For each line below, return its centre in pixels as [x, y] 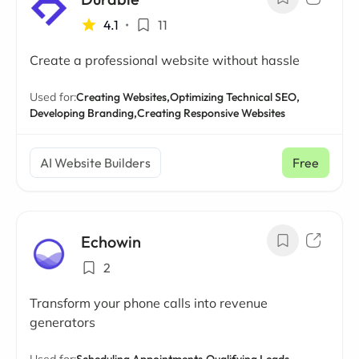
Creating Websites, [123, 97]
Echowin [111, 242]
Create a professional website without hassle [165, 60]
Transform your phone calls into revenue [149, 303]
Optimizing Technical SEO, [235, 97]
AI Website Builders [95, 163]
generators [63, 322]
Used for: [53, 97]
